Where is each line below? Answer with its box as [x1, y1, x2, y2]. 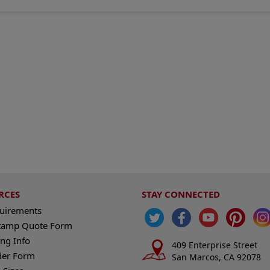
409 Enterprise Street [172, 239, 258, 251]
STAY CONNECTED [142, 187, 221, 200]
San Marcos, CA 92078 [172, 251, 262, 263]
